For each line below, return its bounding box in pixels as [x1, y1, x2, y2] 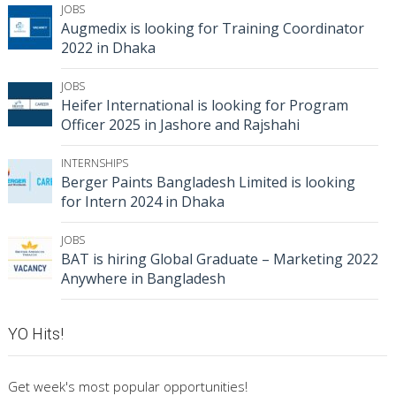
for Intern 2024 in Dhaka [61, 192, 225, 212]
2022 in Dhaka [61, 38, 156, 58]
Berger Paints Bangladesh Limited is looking [61, 172, 355, 193]
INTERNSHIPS [61, 156, 128, 171]
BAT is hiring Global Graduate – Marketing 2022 [61, 249, 378, 270]
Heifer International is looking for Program [61, 95, 348, 116]
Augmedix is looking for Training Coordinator [61, 19, 364, 39]
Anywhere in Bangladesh [61, 269, 225, 289]
